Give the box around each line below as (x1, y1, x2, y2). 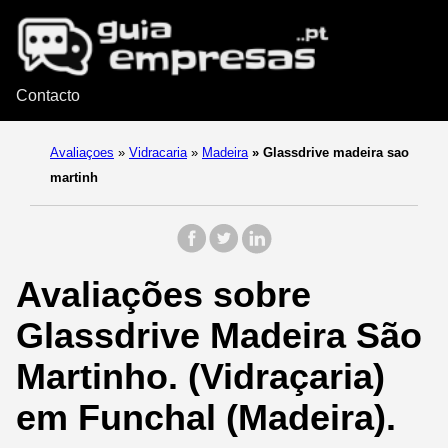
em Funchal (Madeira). (16, 397, 396, 439)
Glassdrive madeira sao (259, 145, 409, 161)
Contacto (16, 87, 80, 105)
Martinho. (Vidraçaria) (16, 356, 385, 398)
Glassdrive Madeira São (16, 315, 422, 357)
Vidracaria (129, 145, 187, 161)
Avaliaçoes (50, 145, 114, 161)
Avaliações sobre (16, 274, 311, 316)
